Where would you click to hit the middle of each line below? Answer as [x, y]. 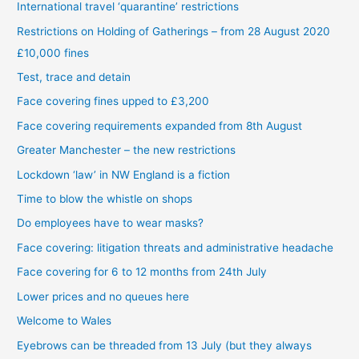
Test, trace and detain [74, 77]
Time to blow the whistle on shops [105, 199]
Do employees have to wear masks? [111, 223]
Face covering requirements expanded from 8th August [160, 125]
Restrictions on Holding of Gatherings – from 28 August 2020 [174, 31]
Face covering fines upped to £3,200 [113, 101]
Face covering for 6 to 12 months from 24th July [142, 272]
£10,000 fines [53, 52]
